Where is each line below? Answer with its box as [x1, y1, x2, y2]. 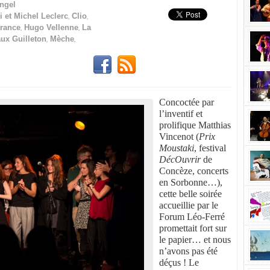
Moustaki [159, 142, 194, 153]
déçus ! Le [159, 257, 199, 268]
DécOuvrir [159, 154, 201, 165]
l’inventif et [159, 108, 202, 119]
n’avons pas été [159, 245, 218, 256]
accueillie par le [159, 199, 218, 210]
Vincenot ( [159, 131, 199, 142]
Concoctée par [159, 96, 214, 107]
